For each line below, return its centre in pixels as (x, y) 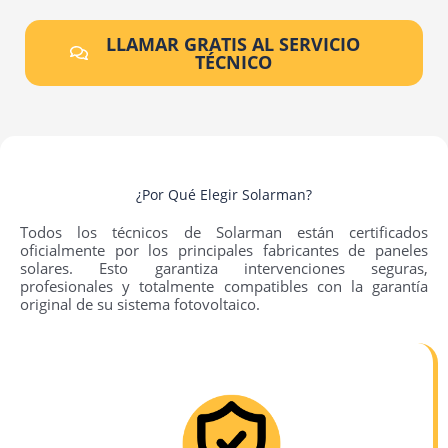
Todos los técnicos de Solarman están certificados (224, 232)
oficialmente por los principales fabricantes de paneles (224, 250)
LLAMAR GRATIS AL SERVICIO (233, 44)
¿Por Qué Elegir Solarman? (224, 195)
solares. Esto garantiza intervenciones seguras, (224, 268)
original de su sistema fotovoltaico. (140, 304)
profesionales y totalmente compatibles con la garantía (224, 286)
